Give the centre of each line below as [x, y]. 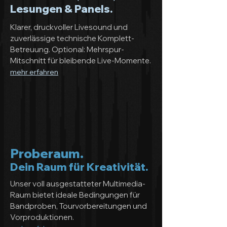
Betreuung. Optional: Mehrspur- [67, 49]
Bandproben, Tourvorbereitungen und [79, 206]
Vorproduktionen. [42, 217]
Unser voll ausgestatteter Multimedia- [78, 184]
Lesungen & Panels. [62, 9]
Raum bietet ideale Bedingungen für [75, 195]
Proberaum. [47, 153]
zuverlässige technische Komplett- [72, 38]
